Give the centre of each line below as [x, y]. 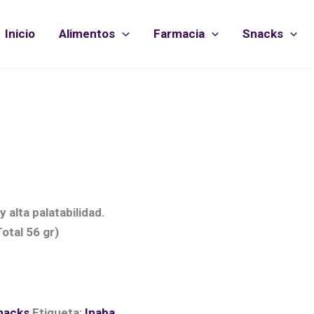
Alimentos [87, 34]
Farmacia [179, 34]
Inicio [20, 34]
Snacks [262, 34]
